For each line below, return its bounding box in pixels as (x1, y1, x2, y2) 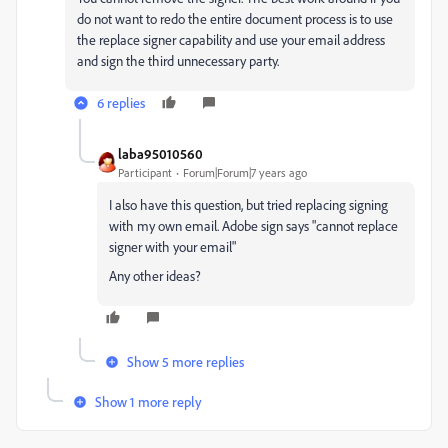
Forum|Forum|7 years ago (183, 165, 307, 180)
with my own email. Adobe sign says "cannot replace (109, 217, 398, 234)
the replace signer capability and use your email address (77, 31, 385, 48)
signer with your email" (109, 238, 236, 255)
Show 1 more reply (95, 393, 202, 410)
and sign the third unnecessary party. (77, 52, 279, 69)
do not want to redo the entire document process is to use (77, 10, 393, 27)
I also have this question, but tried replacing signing (109, 196, 388, 213)
